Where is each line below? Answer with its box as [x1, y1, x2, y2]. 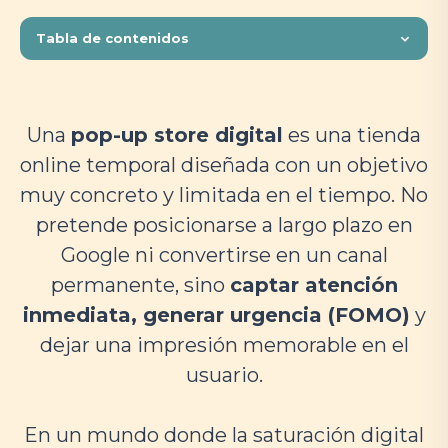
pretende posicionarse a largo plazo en [35, 213, 413, 237]
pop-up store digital [71, 123, 283, 147]
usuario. [185, 363, 263, 387]
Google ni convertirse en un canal [60, 243, 388, 267]
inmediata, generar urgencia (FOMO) [22, 303, 410, 327]
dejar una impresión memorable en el [39, 333, 409, 357]
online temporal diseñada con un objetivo [20, 153, 428, 177]
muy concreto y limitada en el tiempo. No [20, 183, 428, 207]
